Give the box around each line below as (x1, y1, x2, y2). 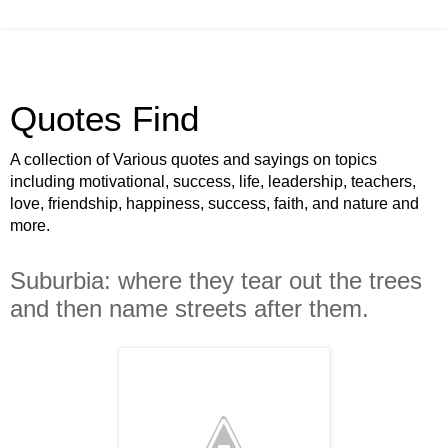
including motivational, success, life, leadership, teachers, (10, 173, 416, 190)
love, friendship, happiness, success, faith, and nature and (10, 195, 419, 212)
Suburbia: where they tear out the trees (10, 267, 422, 294)
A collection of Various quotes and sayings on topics (10, 151, 377, 168)
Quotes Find (10, 100, 199, 138)
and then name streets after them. (10, 295, 369, 322)
